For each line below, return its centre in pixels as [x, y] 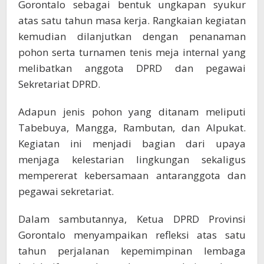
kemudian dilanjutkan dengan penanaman [132, 37]
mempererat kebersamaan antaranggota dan [132, 176]
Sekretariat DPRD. [59, 84]
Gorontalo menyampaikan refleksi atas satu [132, 235]
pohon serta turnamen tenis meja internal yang [132, 52]
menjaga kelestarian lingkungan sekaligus [132, 160]
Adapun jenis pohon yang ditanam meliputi [132, 112]
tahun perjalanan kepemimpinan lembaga [132, 251]
